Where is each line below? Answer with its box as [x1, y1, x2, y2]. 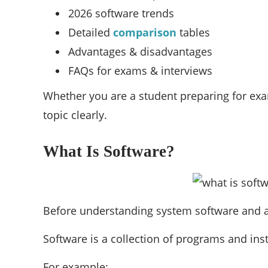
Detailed [68, 25, 113, 40]
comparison [113, 25, 176, 40]
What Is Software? [43, 142, 175, 161]
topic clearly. [43, 108, 107, 123]
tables [176, 25, 210, 40]
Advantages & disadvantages [68, 44, 212, 59]
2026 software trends [68, 6, 174, 21]
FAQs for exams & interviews [68, 63, 212, 78]
